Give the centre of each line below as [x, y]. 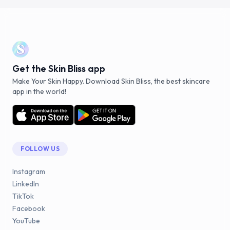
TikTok [23, 196]
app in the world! [39, 92]
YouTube [26, 221]
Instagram [29, 172]
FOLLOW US [40, 149]
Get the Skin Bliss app [59, 69]
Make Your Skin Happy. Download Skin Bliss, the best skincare [111, 81]
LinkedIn [26, 184]
